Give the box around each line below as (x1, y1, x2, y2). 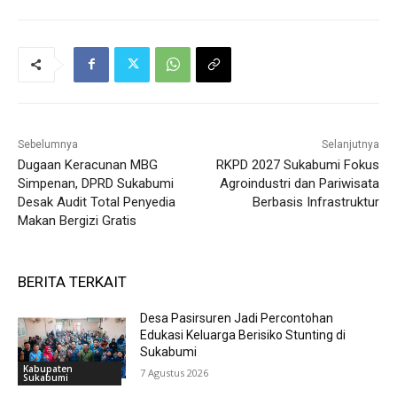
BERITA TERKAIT (18, 272, 127, 291)
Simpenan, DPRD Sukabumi (18, 175, 174, 191)
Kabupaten (23, 362, 73, 376)
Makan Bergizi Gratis (18, 212, 136, 229)
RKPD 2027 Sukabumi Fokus (215, 156, 379, 173)
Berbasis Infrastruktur (252, 193, 379, 210)
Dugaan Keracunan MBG (18, 156, 158, 173)
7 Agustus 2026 (140, 365, 209, 379)
